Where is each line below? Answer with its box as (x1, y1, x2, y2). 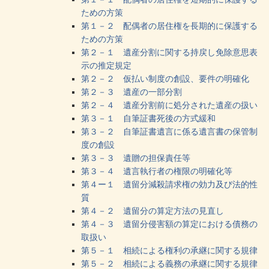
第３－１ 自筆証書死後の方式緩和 (81, 113, 216, 123)
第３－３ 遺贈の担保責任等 (81, 153, 190, 163)
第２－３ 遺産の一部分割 (81, 86, 182, 97)
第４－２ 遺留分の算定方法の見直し (81, 205, 224, 216)
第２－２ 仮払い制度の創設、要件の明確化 (81, 73, 249, 83)
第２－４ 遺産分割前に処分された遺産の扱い (81, 100, 258, 110)
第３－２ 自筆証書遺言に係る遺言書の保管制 (81, 126, 258, 136)
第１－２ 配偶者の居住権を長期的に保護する (81, 20, 258, 31)
